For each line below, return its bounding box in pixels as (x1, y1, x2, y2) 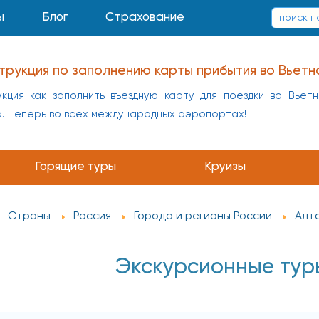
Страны (8, 211, 51, 223)
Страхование (105, 11, 184, 23)
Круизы (204, 161, 246, 173)
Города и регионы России (134, 211, 272, 223)
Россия (73, 211, 111, 223)
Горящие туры (34, 161, 116, 173)
